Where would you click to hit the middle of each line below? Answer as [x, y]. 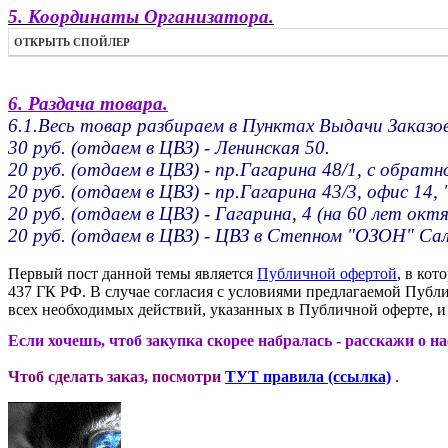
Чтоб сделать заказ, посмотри [114, 377]
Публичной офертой [327, 274]
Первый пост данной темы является [132, 274]
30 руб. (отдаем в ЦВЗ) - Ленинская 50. [169, 148]
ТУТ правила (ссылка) [308, 377]
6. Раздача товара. [88, 104]
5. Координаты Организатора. [141, 17]
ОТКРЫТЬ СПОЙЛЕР [72, 42]
